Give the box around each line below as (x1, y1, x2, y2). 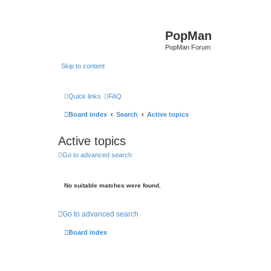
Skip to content (61, 62, 105, 70)
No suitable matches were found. (64, 181, 161, 189)
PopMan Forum (165, 44, 211, 51)
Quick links (68, 93, 101, 100)
